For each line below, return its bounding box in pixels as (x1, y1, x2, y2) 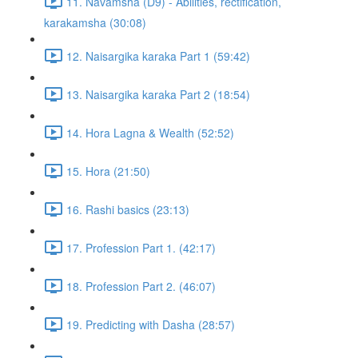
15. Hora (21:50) (66, 162, 150, 179)
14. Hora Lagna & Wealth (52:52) (66, 124, 234, 141)
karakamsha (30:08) (44, 14, 146, 30)
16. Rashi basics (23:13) (66, 201, 189, 217)
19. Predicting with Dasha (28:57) (66, 316, 235, 332)
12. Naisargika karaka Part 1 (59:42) (66, 47, 250, 64)
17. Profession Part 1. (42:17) (66, 239, 216, 256)
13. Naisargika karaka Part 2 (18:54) (66, 86, 250, 102)
